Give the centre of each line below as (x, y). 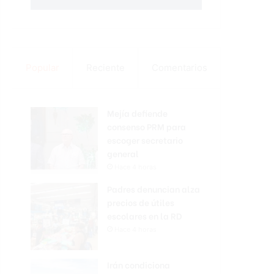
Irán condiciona (139, 265)
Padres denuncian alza (154, 189)
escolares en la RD (145, 216)
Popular (42, 68)
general (123, 153)
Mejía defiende (137, 113)
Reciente (105, 68)
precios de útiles (141, 202)
